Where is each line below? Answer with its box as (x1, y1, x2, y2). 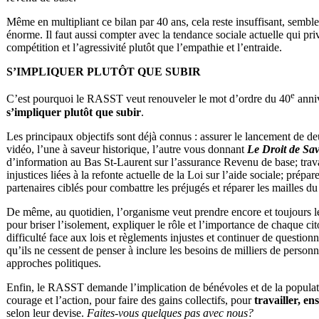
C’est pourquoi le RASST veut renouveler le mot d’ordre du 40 (6, 93, 291, 105)
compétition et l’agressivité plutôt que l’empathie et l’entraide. (6, 41, 282, 54)
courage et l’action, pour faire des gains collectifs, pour (6, 293, 254, 306)
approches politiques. (6, 256, 101, 269)
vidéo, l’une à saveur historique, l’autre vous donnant (6, 142, 247, 155)
